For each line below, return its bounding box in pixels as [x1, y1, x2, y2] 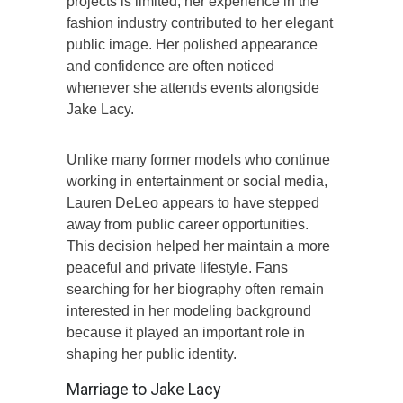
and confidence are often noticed [67, 58, 274, 74]
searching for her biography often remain [67, 281, 324, 297]
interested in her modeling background [67, 302, 311, 318]
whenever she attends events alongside [67, 79, 319, 95]
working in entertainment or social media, [67, 173, 327, 189]
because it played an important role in [67, 324, 305, 340]
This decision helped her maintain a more [67, 237, 330, 254]
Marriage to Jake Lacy [67, 379, 221, 399]
